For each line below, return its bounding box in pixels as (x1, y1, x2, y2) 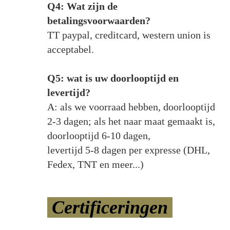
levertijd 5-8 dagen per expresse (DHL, (47, 144, 210, 156)
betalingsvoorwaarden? (47, 14, 150, 26)
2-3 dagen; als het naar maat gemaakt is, (47, 115, 215, 127)
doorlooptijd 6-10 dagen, (47, 129, 153, 141)
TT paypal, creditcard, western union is (47, 29, 210, 41)
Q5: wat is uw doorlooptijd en (47, 72, 179, 84)
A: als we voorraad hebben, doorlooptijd (47, 101, 215, 112)
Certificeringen (47, 197, 172, 218)
